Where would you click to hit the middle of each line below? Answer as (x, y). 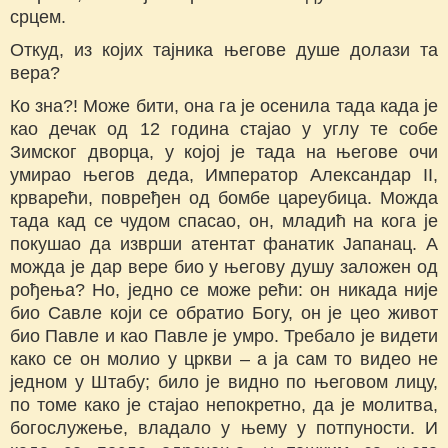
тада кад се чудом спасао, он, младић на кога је (224, 221)
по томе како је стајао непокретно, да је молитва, (224, 405)
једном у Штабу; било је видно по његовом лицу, (224, 382)
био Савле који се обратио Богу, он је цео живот (224, 313)
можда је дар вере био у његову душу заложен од (224, 267)
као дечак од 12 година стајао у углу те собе (224, 129)
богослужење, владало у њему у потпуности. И (224, 428)
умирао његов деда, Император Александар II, (224, 175)
